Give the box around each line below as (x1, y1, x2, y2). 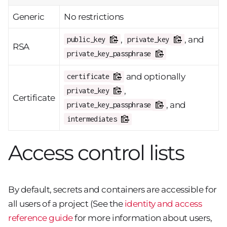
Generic (13, 11, 45, 22)
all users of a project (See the (8, 198, 125, 209)
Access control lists (8, 140, 184, 166)
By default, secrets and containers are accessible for (8, 184, 217, 195)
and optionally (124, 71, 185, 82)
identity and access (124, 198, 202, 209)
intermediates (67, 114, 117, 123)
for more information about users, (72, 212, 212, 223)
